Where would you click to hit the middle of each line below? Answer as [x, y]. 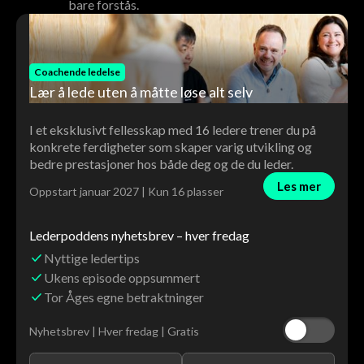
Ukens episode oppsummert [122, 277]
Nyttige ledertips [92, 258]
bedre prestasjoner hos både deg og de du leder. [161, 164]
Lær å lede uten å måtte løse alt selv [141, 91]
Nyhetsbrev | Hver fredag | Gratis [114, 331]
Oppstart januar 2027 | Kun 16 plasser [126, 192]
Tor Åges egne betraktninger [124, 297]
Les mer [299, 186]
